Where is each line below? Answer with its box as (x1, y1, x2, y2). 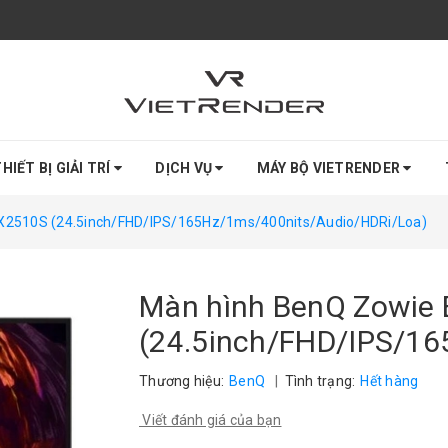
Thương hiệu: (139, 373, 224, 389)
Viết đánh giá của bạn (139, 412, 282, 428)
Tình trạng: (284, 373, 356, 389)
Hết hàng (360, 373, 419, 389)
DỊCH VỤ (155, 160, 216, 176)
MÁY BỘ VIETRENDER (256, 160, 404, 176)
